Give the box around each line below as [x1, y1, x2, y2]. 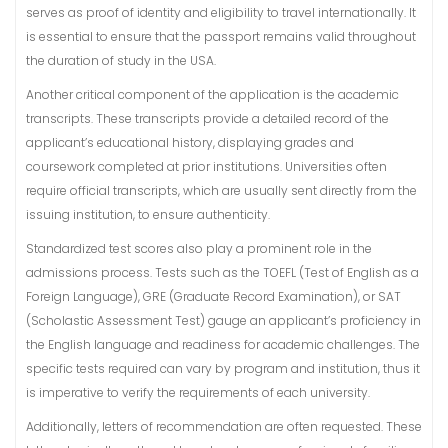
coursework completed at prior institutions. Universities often [26, 158, 387, 175]
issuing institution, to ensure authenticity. [26, 206, 270, 223]
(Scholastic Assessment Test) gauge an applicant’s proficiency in [26, 312, 421, 329]
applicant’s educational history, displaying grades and [26, 134, 354, 151]
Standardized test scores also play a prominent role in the [26, 240, 372, 257]
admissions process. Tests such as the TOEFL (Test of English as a [26, 264, 419, 281]
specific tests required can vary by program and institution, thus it [26, 360, 420, 377]
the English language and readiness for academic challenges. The [26, 336, 420, 353]
